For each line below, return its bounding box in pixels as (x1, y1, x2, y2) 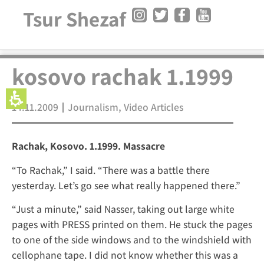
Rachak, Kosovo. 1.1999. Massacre (12, 139, 165, 153)
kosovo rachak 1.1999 (12, 61, 233, 92)
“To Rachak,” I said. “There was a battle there (12, 163, 210, 177)
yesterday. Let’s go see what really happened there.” (12, 178, 240, 192)
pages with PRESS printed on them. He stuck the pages (12, 217, 252, 232)
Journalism (68, 100, 118, 114)
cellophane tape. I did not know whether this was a (12, 248, 238, 262)
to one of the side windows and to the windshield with (12, 233, 252, 247)
